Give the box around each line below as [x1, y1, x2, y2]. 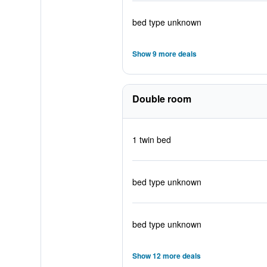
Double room [132, 92, 191, 105]
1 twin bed [132, 133, 171, 145]
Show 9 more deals [132, 48, 197, 59]
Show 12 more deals [132, 250, 201, 261]
